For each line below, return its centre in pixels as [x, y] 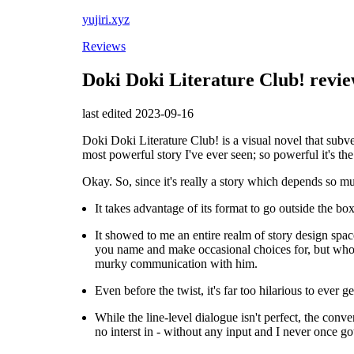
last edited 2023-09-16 [138, 113]
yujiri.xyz [106, 19]
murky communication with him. [176, 263]
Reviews [104, 46]
